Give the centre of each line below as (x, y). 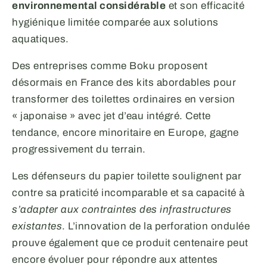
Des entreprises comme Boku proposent (110, 66)
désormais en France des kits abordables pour (124, 82)
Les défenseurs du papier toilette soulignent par (127, 176)
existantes (37, 226)
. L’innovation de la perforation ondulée (156, 226)
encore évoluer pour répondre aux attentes (115, 259)
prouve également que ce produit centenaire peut (130, 243)
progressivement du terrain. (79, 149)
